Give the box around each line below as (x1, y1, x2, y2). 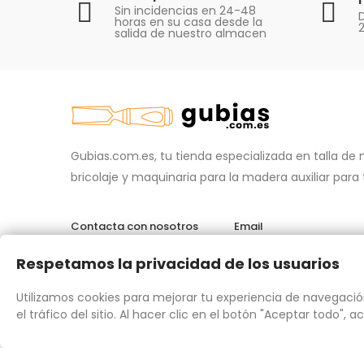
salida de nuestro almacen (115, 24, 266, 41)
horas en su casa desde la (115, 13, 262, 30)
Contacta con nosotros (71, 219, 198, 235)
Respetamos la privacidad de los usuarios (16, 253, 340, 274)
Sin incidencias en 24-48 (115, 2, 256, 19)
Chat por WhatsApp (47, 306, 169, 324)
